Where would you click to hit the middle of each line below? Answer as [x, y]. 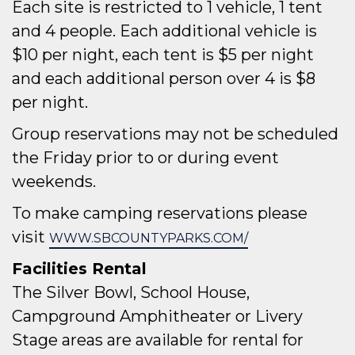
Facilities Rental [79, 269]
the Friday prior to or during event [145, 158]
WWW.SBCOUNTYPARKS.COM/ [149, 238]
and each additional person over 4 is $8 [164, 78]
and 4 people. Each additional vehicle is [164, 31]
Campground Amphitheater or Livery [157, 316]
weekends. [54, 181]
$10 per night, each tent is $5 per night [163, 55]
